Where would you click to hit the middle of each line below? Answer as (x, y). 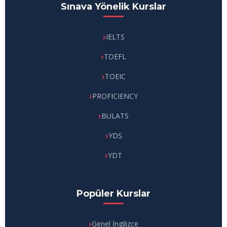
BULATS (115, 116)
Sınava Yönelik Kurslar (113, 7)
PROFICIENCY (115, 96)
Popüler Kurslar (113, 194)
